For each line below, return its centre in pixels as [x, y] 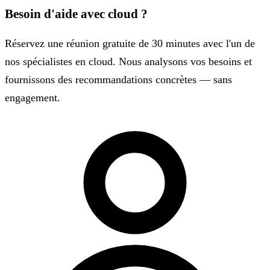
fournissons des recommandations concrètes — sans [118, 79]
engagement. [33, 97]
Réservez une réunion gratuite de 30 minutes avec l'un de [130, 43]
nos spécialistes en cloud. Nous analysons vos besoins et [128, 61]
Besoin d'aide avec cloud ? [76, 14]
